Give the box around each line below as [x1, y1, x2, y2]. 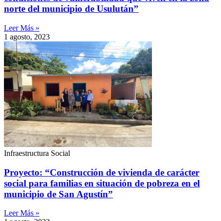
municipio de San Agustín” [4, 188, 113, 199]
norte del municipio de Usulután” [4, 3, 139, 14]
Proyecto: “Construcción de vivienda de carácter [4, 167, 199, 178]
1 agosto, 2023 [4, 32, 50, 41]
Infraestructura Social [4, 148, 70, 157]
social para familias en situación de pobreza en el [4, 178, 200, 188]
